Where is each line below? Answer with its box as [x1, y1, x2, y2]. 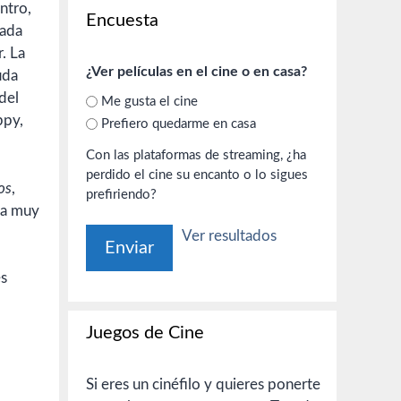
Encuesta [86, 12, 158, 30]
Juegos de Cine [86, 324, 204, 342]
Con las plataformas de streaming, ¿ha [86, 149, 286, 162]
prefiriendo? [86, 188, 157, 201]
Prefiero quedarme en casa [101, 116, 256, 131]
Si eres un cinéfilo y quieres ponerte [86, 377, 320, 392]
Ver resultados [182, 228, 277, 243]
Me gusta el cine [101, 94, 198, 108]
